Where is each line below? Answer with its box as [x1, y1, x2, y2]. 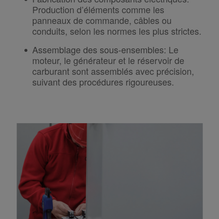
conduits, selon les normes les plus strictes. [32, 24, 201, 37]
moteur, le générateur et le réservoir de [32, 53, 184, 66]
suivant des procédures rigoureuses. [32, 75, 174, 88]
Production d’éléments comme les [32, 2, 164, 16]
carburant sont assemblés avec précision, [32, 64, 194, 77]
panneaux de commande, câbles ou [32, 13, 172, 26]
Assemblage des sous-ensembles [32, 43, 164, 56]
